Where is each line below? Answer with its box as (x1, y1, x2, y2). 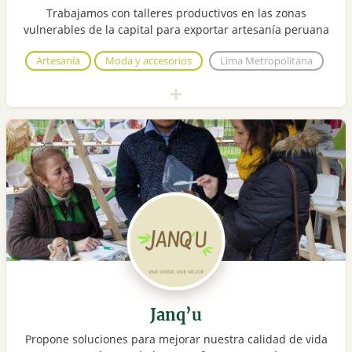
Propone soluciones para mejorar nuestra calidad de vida (24, 332, 328, 347)
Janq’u (150, 305, 202, 325)
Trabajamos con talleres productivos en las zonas (46, 5, 306, 21)
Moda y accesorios (105, 53, 192, 68)
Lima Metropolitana (220, 53, 313, 68)
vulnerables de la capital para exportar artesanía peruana (23, 22, 329, 38)
